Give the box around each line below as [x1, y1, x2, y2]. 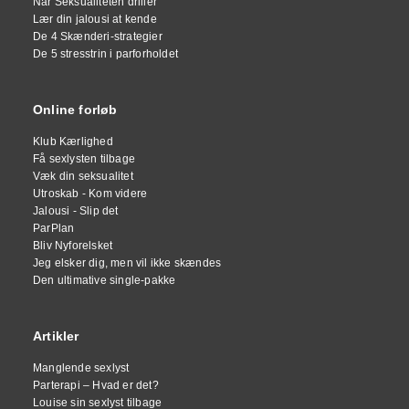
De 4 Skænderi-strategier [33, 30, 163, 44]
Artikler [33, 329, 79, 344]
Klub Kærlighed [33, 135, 113, 149]
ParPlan [33, 222, 75, 236]
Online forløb [33, 102, 118, 118]
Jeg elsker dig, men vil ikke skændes [33, 257, 222, 270]
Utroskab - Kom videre [33, 187, 148, 201]
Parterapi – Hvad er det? [33, 379, 159, 393]
